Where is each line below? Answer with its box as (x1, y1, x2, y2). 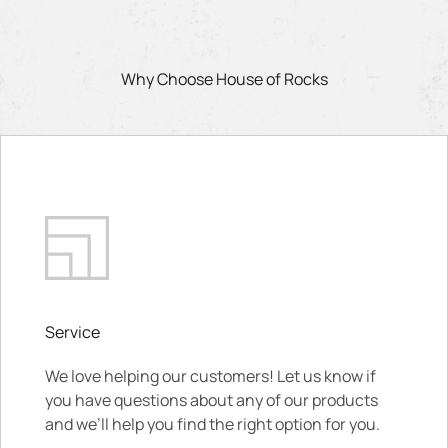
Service (45, 321, 100, 343)
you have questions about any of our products (45, 389, 378, 411)
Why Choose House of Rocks (120, 68, 328, 90)
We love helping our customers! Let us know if (45, 365, 376, 387)
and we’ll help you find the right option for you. (45, 413, 380, 435)
